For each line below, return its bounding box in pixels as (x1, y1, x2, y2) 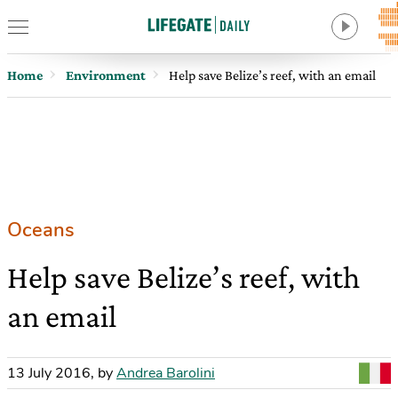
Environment (66, 68, 146, 83)
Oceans (7, 217, 75, 243)
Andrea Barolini (116, 363, 215, 383)
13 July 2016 (7, 363, 91, 383)
